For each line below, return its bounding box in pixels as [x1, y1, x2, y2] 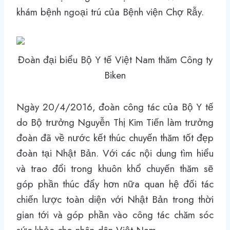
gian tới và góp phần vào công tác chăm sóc [16, 208, 214, 222]
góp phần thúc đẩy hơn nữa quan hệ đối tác [16, 177, 214, 191]
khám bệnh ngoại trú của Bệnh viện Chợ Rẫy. [16, 5, 204, 20]
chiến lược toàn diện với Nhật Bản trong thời [16, 193, 214, 207]
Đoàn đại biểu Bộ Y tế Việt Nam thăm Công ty [17, 53, 213, 67]
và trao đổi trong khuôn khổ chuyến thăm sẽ [16, 162, 214, 176]
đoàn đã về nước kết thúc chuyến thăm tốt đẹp [16, 131, 214, 145]
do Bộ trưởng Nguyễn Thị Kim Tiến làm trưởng [16, 116, 214, 130]
